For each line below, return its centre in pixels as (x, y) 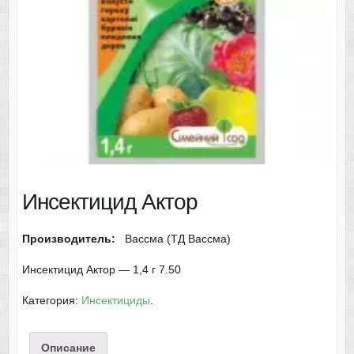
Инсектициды (115, 301)
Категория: (51, 301)
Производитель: (72, 239)
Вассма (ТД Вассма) (176, 239)
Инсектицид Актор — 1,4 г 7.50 (101, 270)
